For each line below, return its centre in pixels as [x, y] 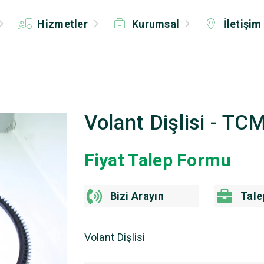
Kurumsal [156, 24]
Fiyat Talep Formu [158, 160]
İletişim [241, 24]
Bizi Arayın [137, 196]
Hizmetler [63, 24]
